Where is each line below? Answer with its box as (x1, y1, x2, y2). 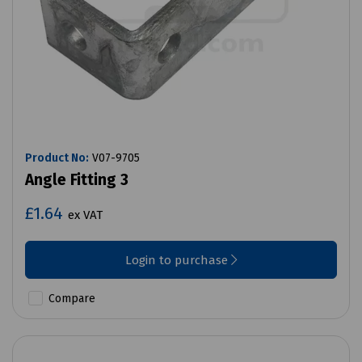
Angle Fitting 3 (25, 170, 128, 190)
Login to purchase (124, 253, 231, 268)
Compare (45, 292, 95, 306)
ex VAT (68, 208, 103, 223)
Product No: (25, 151, 89, 166)
